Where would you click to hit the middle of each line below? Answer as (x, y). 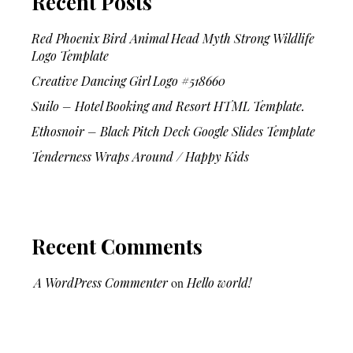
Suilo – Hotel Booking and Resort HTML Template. (168, 106)
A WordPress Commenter (101, 283)
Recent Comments (117, 247)
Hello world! (219, 283)
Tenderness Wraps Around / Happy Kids (140, 157)
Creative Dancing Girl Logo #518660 (128, 81)
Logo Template (70, 56)
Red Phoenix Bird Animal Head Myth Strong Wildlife (173, 39)
